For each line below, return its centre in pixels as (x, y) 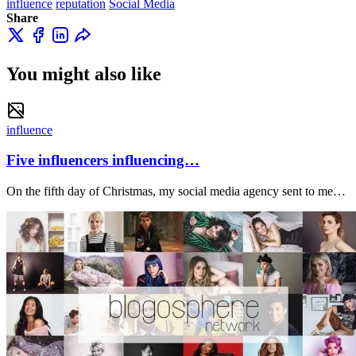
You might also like (84, 74)
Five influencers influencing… (103, 161)
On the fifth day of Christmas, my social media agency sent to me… (176, 192)
